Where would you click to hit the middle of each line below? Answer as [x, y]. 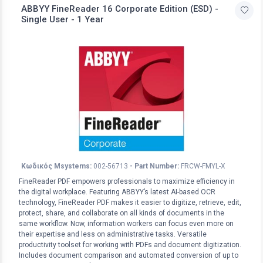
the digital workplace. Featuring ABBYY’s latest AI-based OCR [117, 192]
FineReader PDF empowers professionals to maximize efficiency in [127, 182]
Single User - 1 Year [63, 20]
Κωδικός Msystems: [56, 166]
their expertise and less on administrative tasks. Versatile [113, 235]
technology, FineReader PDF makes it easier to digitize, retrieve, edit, [130, 203]
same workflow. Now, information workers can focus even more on [126, 224]
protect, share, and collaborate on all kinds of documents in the [122, 213]
